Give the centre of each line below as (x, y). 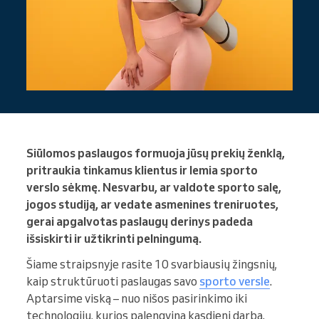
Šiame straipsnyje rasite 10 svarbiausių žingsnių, (152, 265)
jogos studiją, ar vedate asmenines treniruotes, (152, 205)
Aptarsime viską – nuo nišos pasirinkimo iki (137, 299)
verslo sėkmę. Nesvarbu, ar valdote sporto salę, (154, 188)
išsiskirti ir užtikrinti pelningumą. (114, 239)
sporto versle (235, 282)
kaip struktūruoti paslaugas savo (113, 282)
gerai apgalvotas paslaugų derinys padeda (140, 222)
